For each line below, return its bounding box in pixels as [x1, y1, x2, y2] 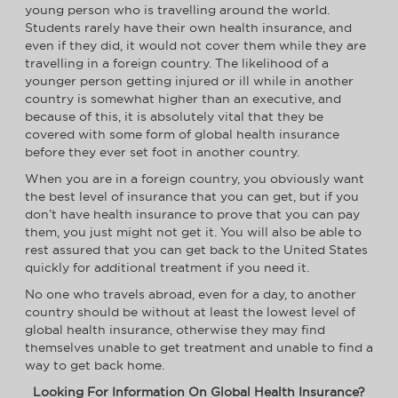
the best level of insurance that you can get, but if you [25, 189, 359, 204]
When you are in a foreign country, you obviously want [25, 171, 364, 187]
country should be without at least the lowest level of [25, 305, 355, 320]
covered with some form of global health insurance [25, 127, 339, 142]
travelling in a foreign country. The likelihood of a [25, 56, 329, 71]
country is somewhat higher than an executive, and [25, 92, 341, 107]
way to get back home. [25, 358, 164, 373]
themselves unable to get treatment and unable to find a [25, 340, 373, 355]
